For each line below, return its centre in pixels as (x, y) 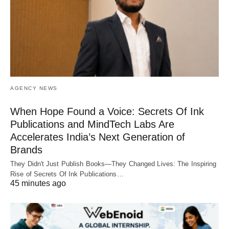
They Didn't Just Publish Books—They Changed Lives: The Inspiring (113, 164)
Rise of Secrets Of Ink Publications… (67, 174)
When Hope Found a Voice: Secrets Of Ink (107, 111)
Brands (26, 150)
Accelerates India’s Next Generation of (98, 137)
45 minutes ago (38, 183)
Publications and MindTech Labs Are (92, 124)
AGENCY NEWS (34, 88)
